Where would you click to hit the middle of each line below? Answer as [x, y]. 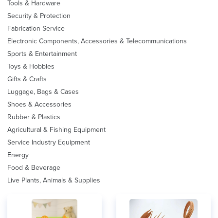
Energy [18, 155]
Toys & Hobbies [31, 66]
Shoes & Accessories [39, 104]
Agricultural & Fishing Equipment [56, 130]
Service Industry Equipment [49, 142]
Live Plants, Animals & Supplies [54, 180]
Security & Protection [39, 16]
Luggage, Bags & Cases [43, 92]
